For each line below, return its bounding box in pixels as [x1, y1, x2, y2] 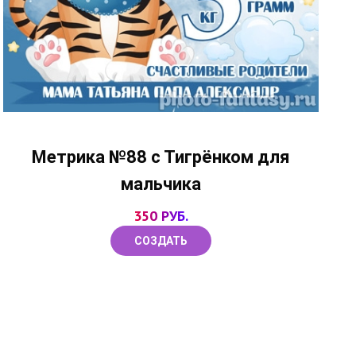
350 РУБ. [133, 207, 189, 226]
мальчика [121, 174, 202, 195]
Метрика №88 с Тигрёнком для [32, 147, 291, 168]
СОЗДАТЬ [134, 234, 188, 248]
